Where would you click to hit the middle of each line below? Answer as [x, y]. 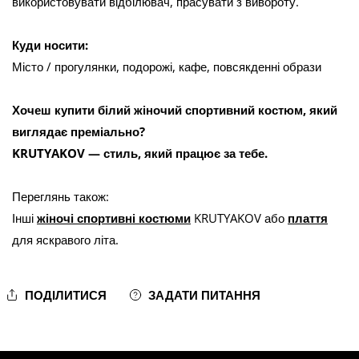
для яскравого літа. [65, 240]
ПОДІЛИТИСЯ [66, 295]
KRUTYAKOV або [241, 218]
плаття [308, 218]
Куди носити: [50, 45]
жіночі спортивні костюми [114, 218]
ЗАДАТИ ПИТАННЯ [204, 295]
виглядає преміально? [79, 131]
